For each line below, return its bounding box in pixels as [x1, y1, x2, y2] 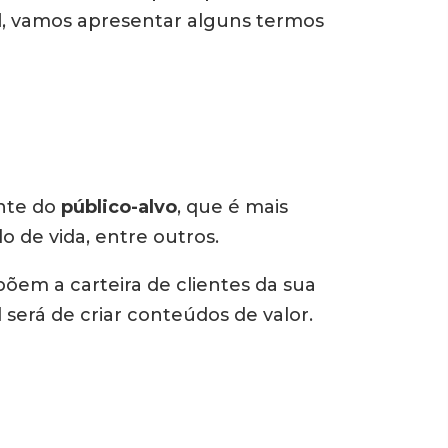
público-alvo [61, 196, 177, 218]
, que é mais [177, 196, 288, 218]
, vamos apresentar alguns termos [2, 10, 324, 32]
